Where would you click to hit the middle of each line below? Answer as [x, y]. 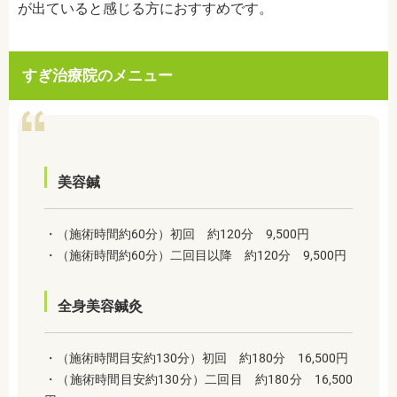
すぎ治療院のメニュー [97, 76]
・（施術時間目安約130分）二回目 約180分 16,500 [198, 380]
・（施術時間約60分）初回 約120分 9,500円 [177, 234]
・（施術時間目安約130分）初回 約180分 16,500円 [196, 358]
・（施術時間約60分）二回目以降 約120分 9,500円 [195, 256]
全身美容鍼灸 [100, 307]
